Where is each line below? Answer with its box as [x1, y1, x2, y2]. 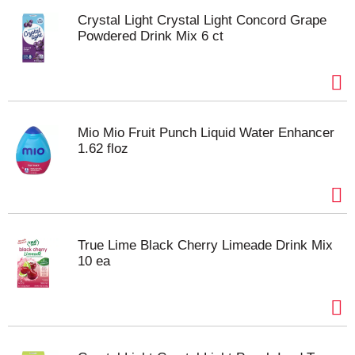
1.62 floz [78, 141, 128, 156]
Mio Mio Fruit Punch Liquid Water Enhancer [78, 125, 334, 140]
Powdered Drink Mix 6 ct [78, 29, 223, 44]
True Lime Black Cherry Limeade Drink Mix [78, 238, 333, 253]
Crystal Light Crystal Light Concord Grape [78, 13, 326, 28]
